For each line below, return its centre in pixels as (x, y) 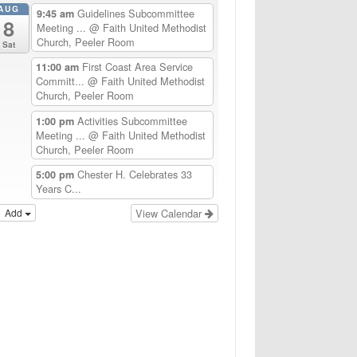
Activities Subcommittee (132, 120)
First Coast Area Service (137, 67)
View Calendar (171, 214)
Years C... (58, 189)
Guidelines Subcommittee (136, 13)
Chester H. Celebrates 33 (134, 175)
